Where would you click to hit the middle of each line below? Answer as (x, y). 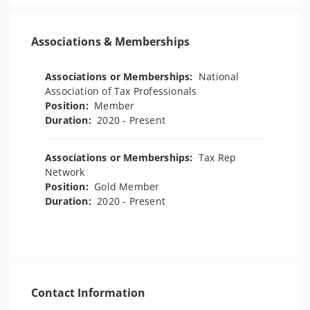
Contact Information (88, 293)
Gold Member (127, 186)
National (219, 76)
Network (65, 172)
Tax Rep (218, 157)
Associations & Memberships (110, 42)
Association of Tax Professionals (121, 91)
